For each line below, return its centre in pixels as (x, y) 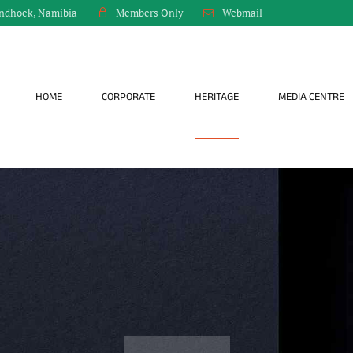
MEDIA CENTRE (311, 97)
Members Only (149, 13)
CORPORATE (128, 97)
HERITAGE (217, 97)
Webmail (242, 13)
